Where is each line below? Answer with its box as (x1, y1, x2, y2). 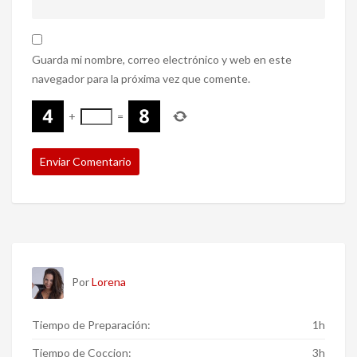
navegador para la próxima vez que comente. (32, 72, 250, 86)
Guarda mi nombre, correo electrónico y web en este (32, 53, 292, 67)
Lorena (92, 275, 126, 289)
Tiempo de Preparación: (32, 318, 151, 332)
